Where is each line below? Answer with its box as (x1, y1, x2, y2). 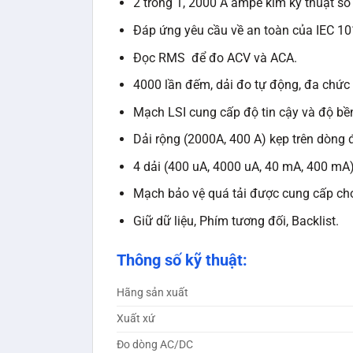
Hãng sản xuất (117, 285, 188, 299)
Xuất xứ (117, 311, 155, 325)
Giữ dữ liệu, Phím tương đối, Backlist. (132, 214, 339, 229)
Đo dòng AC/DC (117, 337, 193, 351)
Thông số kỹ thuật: (117, 250, 247, 269)
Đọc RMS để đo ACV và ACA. (132, 50, 297, 65)
